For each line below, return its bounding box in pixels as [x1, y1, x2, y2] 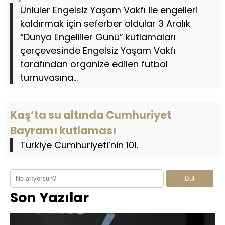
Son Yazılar [10, 188, 89, 207]
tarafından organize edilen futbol [20, 58, 168, 70]
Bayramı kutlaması [10, 123, 116, 138]
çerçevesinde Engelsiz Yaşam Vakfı [20, 44, 176, 57]
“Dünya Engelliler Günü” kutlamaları [20, 31, 176, 43]
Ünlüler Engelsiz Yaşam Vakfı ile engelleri [20, 4, 198, 16]
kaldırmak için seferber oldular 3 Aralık [20, 17, 190, 30]
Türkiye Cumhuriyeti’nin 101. [20, 139, 138, 151]
